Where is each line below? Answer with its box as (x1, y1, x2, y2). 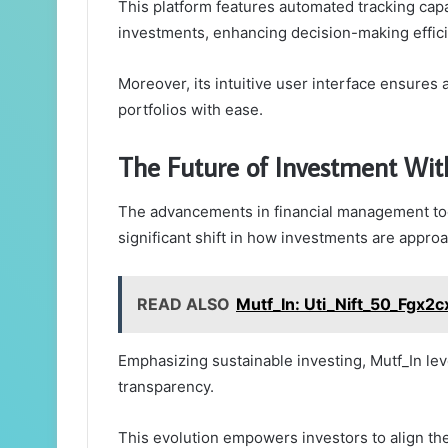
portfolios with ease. (118, 100, 263, 120)
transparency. (118, 376, 214, 396)
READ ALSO (137, 293, 230, 314)
